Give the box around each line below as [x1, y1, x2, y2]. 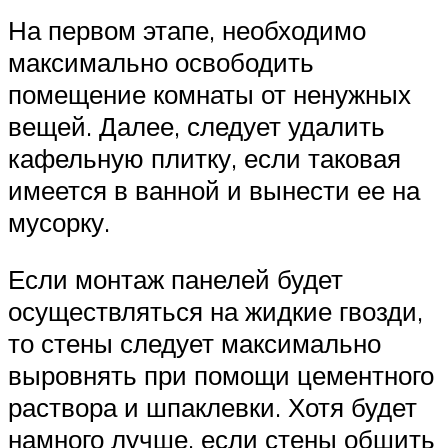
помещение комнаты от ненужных [8, 77, 411, 110]
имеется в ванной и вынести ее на [8, 173, 420, 206]
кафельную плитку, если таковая [8, 141, 401, 174]
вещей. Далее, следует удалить [8, 109, 385, 142]
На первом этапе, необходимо [8, 13, 366, 46]
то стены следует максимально [8, 327, 381, 360]
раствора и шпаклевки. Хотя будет [8, 391, 417, 424]
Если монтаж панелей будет [8, 263, 343, 296]
